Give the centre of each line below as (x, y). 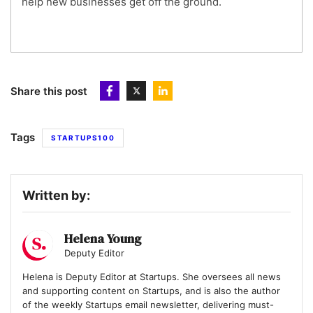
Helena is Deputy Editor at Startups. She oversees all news (152, 277)
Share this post (49, 91)
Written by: (56, 196)
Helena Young (103, 239)
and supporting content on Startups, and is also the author (151, 291)
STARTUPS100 (83, 138)
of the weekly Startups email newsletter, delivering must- (148, 305)
